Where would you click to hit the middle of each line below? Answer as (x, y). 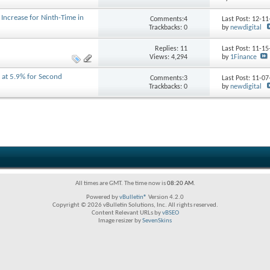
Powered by (103, 197)
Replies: (168, 49)
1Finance (244, 58)
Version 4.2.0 (165, 197)
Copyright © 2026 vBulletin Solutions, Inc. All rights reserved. (135, 205)
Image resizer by (120, 221)
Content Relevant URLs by (127, 213)
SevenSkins (157, 221)
